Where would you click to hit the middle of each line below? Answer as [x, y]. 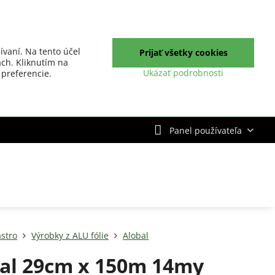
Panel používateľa [205, 130]
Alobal [136, 235]
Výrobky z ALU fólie [70, 235]
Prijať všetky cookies [183, 52]
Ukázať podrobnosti [184, 73]
